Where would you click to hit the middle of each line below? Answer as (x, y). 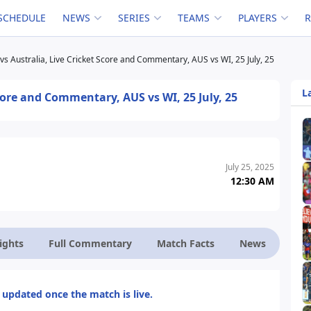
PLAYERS (257, 18)
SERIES (134, 18)
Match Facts (186, 243)
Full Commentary (90, 243)
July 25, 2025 (250, 167)
